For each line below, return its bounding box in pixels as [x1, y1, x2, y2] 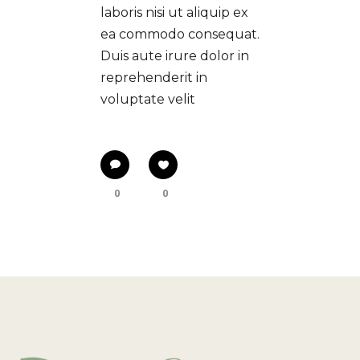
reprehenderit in [100, 70, 207, 86]
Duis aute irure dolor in [100, 48, 249, 64]
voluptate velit [100, 92, 195, 108]
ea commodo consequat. [100, 27, 260, 43]
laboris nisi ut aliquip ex [100, 5, 248, 21]
